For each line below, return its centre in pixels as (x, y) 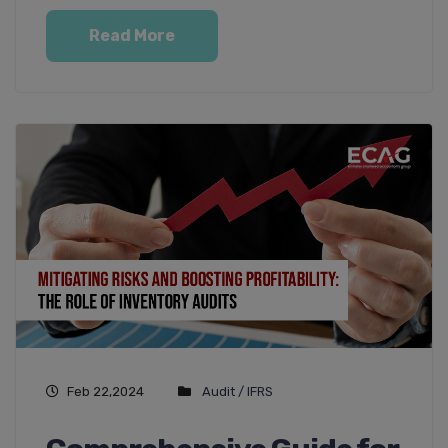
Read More (132, 36)
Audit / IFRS (237, 392)
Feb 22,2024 (105, 392)
